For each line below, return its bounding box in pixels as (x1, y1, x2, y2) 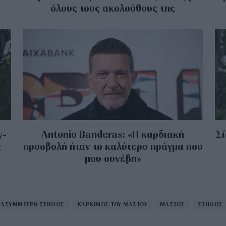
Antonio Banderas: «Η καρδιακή (41, 127, 185, 141)
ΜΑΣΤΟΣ (160, 200, 185, 208)
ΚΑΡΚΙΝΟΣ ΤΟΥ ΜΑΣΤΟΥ (77, 200, 148, 208)
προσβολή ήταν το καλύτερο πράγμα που (23, 139, 203, 153)
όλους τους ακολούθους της (50, 2, 176, 15)
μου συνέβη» (84, 151, 141, 165)
